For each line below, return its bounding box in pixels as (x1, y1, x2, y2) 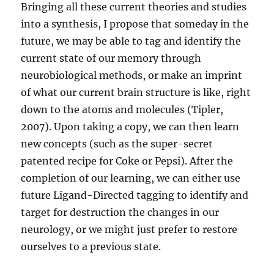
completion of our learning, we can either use (21, 172, 241, 185)
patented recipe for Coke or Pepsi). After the (21, 155, 234, 168)
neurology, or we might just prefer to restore (21, 223, 238, 236)
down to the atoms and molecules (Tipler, (21, 103, 224, 116)
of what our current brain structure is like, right (21, 86, 251, 99)
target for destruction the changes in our (21, 206, 220, 219)
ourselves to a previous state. (21, 240, 161, 253)
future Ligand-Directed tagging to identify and (21, 189, 249, 202)
